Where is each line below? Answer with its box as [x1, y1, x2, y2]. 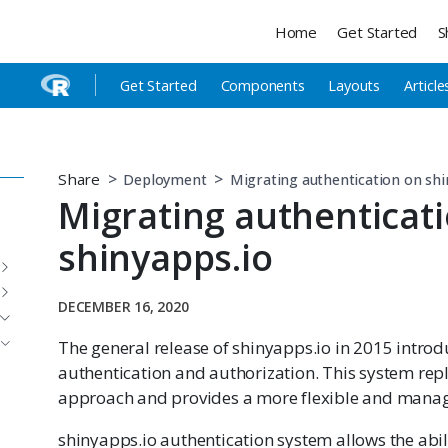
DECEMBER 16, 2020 [58, 296, 189, 316]
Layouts [328, 76, 381, 96]
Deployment [123, 170, 207, 189]
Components [220, 76, 305, 96]
